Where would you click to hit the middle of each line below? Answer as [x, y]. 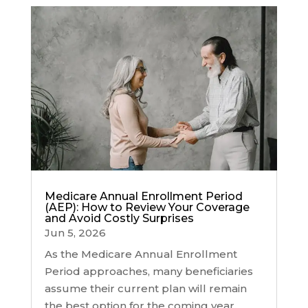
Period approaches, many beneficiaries [148, 272]
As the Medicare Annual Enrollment [141, 254]
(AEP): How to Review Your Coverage [147, 208]
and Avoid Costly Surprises [119, 219]
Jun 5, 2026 [75, 233]
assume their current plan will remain [145, 289]
